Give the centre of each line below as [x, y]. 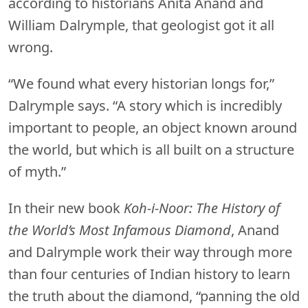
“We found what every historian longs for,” [141, 84]
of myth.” [37, 172]
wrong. [31, 47]
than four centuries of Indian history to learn [149, 274]
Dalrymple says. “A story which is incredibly [145, 106]
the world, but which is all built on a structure [151, 150]
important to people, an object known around [153, 128]
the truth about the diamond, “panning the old [154, 296]
